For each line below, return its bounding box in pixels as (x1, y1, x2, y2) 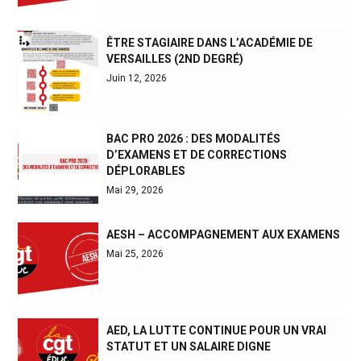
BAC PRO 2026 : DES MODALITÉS (106, 132, 280, 146)
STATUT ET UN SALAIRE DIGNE (106, 340, 271, 354)
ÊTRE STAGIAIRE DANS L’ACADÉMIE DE (106, 36, 313, 50)
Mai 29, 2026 (106, 185, 164, 197)
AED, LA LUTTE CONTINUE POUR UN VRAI (106, 324, 326, 338)
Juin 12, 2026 (106, 73, 167, 85)
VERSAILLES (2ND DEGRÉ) (106, 52, 243, 66)
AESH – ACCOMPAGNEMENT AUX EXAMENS (106, 228, 340, 242)
